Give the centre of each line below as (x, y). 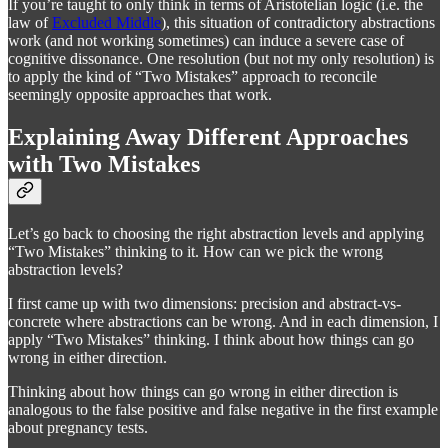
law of (30, 23)
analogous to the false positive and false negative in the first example (223, 410)
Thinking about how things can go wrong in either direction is (203, 392)
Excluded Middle (106, 23)
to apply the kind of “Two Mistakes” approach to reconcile (192, 77)
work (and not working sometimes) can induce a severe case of (206, 41)
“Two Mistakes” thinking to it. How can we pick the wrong (195, 252)
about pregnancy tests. (78, 428)
